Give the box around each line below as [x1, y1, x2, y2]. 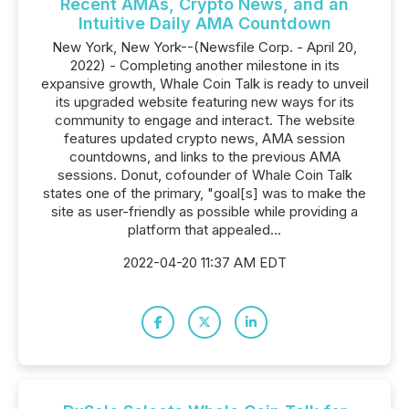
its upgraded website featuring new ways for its [55, 93, 354, 110]
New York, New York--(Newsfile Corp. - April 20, [52, 38, 357, 56]
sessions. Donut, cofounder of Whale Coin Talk [57, 166, 352, 184]
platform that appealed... [128, 221, 281, 238]
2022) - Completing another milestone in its [69, 57, 340, 74]
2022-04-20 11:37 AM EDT [122, 254, 287, 271]
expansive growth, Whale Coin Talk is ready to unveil [40, 75, 369, 92]
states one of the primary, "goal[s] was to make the [43, 184, 366, 202]
